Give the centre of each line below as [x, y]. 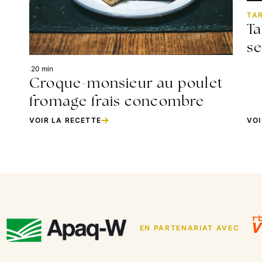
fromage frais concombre [117, 101]
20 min [42, 68]
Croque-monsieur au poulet [126, 82]
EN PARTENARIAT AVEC [189, 228]
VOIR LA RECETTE [65, 120]
